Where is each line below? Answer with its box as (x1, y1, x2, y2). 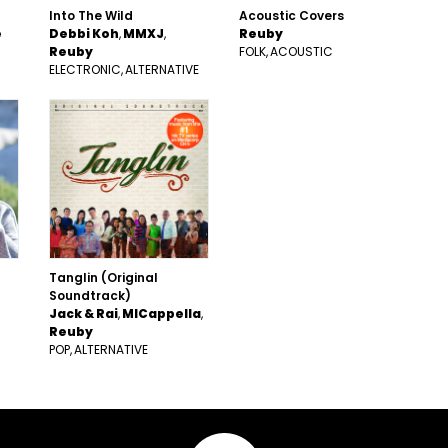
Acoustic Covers (239, 7, 344, 24)
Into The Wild (49, 7, 133, 24)
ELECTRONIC (49, 61, 121, 78)
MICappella (122, 305, 201, 322)
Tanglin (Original (49, 269, 158, 286)
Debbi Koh (49, 25, 119, 42)
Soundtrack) (49, 287, 131, 304)
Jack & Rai (49, 305, 118, 322)
